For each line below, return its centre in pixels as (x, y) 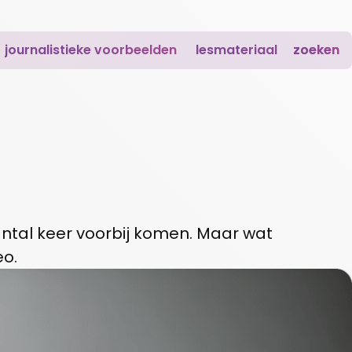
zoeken (310, 50)
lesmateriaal (236, 50)
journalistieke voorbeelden (91, 50)
